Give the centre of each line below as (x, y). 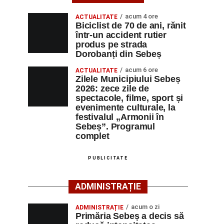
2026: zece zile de (112, 88)
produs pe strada (111, 44)
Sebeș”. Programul (115, 126)
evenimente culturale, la (125, 107)
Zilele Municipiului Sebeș (128, 79)
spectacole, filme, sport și (129, 98)
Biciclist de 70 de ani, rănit (131, 25)
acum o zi (145, 207)
